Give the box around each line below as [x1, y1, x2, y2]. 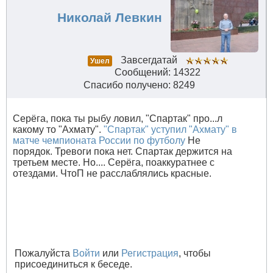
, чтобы [179, 248, 211, 259]
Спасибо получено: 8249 [83, 80, 195, 91]
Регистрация [121, 248, 179, 259]
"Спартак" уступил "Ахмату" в [104, 124, 237, 135]
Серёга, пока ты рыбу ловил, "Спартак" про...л [13, 113, 222, 124]
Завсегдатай [120, 55, 177, 66]
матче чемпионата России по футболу [13, 135, 185, 146]
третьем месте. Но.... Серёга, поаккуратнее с [13, 157, 214, 168]
